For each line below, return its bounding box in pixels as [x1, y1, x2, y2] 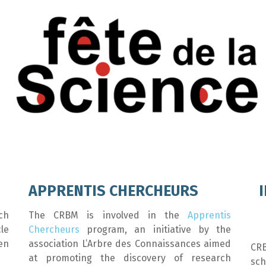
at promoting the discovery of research [28, 252, 231, 264]
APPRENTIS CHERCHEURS [28, 182, 198, 200]
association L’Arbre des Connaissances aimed [28, 238, 231, 249]
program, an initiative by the [80, 224, 231, 235]
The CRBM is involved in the [28, 210, 188, 221]
